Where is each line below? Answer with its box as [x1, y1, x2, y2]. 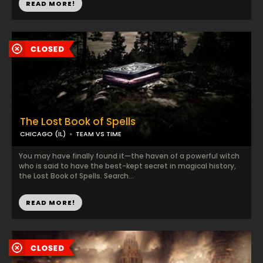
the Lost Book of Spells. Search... [19, 171, 134, 181]
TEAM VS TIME [76, 129, 122, 139]
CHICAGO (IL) [20, 129, 66, 139]
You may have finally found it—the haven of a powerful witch [19, 151, 240, 161]
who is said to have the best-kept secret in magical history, [19, 161, 236, 171]
